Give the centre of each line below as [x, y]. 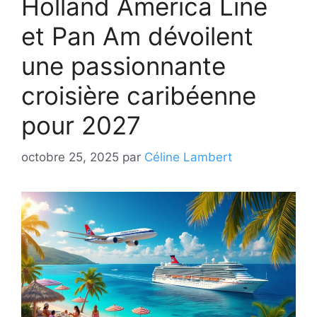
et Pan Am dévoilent [137, 36]
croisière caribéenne [139, 96]
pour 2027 [81, 126]
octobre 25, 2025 [70, 157]
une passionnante [123, 66]
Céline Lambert [188, 157]
